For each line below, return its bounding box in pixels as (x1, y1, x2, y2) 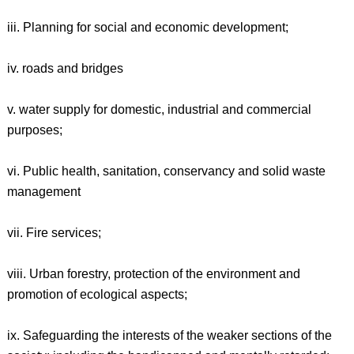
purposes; (6, 123, 62, 137)
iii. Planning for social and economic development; (6, 21, 288, 34)
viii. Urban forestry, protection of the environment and (6, 267, 300, 281)
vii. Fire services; (6, 226, 101, 239)
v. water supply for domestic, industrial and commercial (6, 103, 311, 116)
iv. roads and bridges (6, 62, 123, 75)
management (6, 185, 81, 198)
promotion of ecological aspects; (6, 288, 187, 301)
